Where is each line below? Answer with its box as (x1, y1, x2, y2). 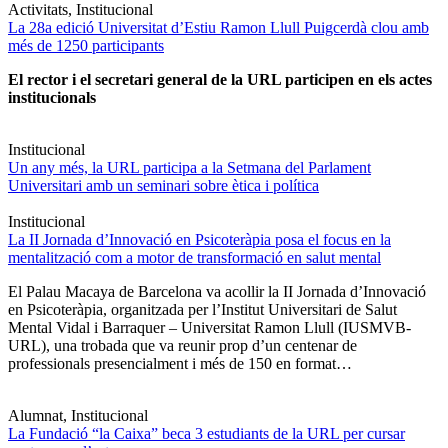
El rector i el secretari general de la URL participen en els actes (8, 71, 432, 89)
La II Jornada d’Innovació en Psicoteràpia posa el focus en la (8, 231, 391, 249)
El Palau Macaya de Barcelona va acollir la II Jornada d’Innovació (8, 283, 426, 301)
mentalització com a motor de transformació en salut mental (8, 249, 381, 267)
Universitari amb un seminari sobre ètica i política (8, 177, 319, 195)
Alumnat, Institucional (8, 407, 148, 425)
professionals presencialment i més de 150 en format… (8, 355, 352, 373)
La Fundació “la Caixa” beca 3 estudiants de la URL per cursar (8, 425, 405, 443)
